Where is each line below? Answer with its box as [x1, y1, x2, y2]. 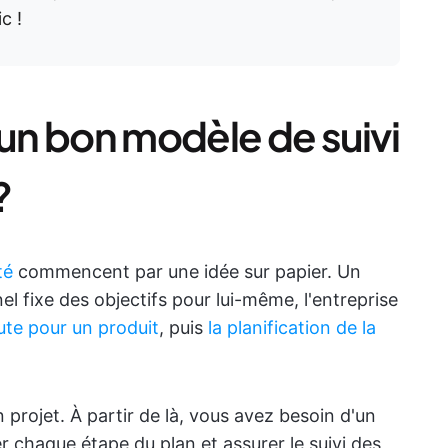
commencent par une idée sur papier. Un [13, 261, 361, 282]
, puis [159, 317, 208, 338]
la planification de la [208, 317, 376, 338]
